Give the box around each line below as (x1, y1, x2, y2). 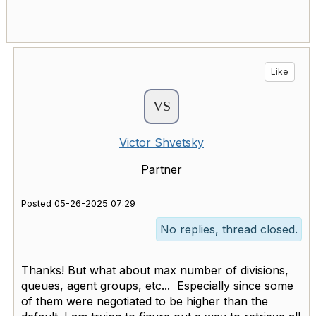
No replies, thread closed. (160, 222, 298, 236)
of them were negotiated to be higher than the (21, 294, 268, 308)
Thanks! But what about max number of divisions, (21, 263, 288, 277)
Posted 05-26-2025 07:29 (21, 198, 135, 209)
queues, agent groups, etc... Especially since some (21, 279, 293, 293)
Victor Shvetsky (119, 135, 204, 150)
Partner (141, 162, 182, 176)
